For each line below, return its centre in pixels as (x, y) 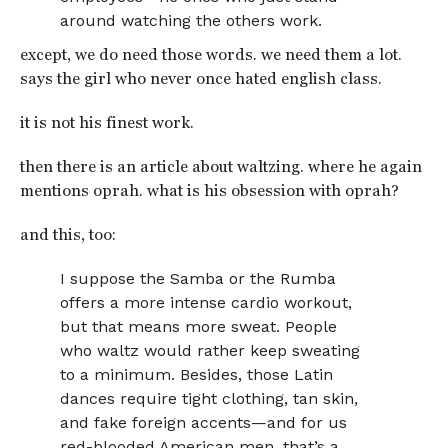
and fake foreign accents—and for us (204, 422)
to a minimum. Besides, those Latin (197, 374)
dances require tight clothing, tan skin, (209, 398)
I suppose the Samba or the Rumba (198, 278)
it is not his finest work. (106, 122)
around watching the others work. (191, 20)
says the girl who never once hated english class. (200, 78)
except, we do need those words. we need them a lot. (210, 54)
